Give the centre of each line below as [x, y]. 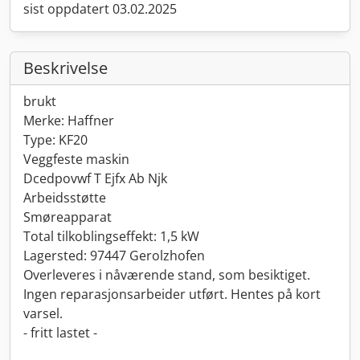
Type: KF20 [55, 140]
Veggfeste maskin [76, 159]
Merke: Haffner [69, 121]
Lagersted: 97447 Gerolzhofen [114, 256]
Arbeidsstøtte [65, 198]
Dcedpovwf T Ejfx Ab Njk [95, 178]
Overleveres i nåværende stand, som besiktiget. [167, 275]
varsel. [43, 313]
